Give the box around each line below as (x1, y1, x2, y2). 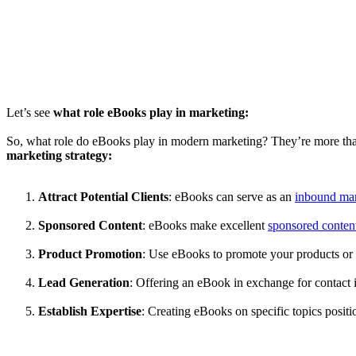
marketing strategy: (6, 148, 112, 162)
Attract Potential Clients (38, 189, 168, 203)
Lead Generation (38, 275, 130, 289)
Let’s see (6, 105, 53, 119)
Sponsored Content (38, 218, 142, 232)
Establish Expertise (38, 304, 141, 318)
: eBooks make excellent (142, 218, 268, 232)
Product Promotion (38, 246, 142, 261)
